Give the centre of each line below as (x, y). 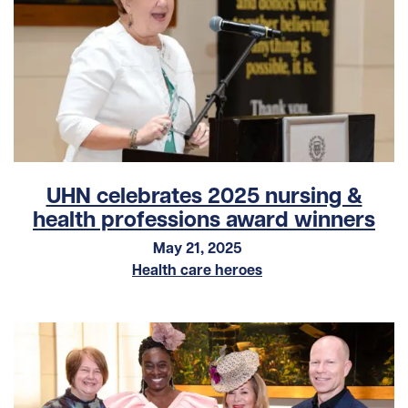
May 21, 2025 (197, 248)
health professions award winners (204, 219)
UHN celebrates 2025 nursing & (204, 196)
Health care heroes (197, 270)
